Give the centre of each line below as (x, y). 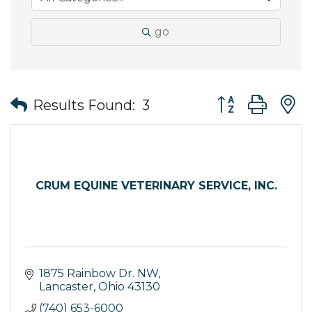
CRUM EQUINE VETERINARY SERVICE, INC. (156, 186)
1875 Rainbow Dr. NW (99, 274)
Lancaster (66, 287)
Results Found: (84, 105)
